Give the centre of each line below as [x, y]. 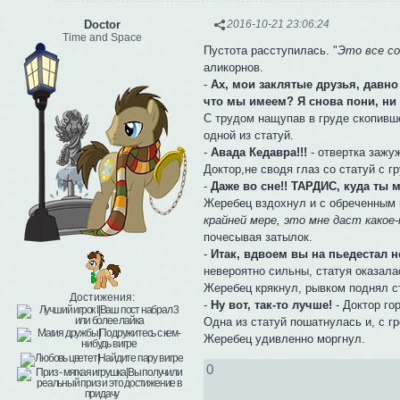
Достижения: [102, 297]
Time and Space [102, 37]
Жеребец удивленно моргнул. [285, 339]
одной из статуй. [249, 136]
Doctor [102, 24]
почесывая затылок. [258, 237]
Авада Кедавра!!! [261, 153]
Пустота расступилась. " [271, 51]
